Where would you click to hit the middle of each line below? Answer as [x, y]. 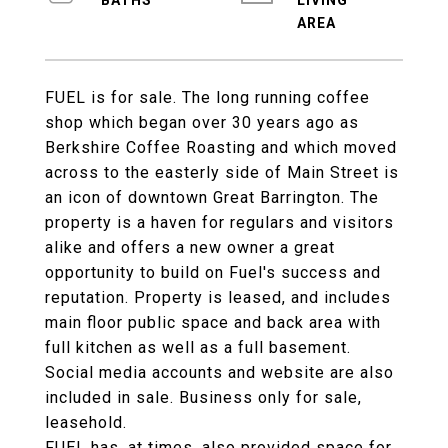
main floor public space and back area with [213, 322]
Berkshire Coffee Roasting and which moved [221, 147]
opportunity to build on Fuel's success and [213, 272]
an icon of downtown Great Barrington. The [212, 197]
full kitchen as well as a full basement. [198, 347]
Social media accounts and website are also [219, 372]
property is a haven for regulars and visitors [219, 222]
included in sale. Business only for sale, [203, 397]
